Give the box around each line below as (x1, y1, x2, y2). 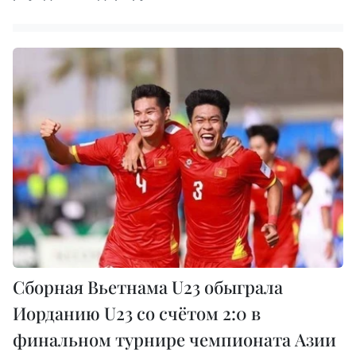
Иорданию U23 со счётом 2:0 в (13, 301, 261, 326)
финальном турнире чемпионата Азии (13, 327, 336, 352)
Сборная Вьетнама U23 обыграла (13, 275, 283, 300)
